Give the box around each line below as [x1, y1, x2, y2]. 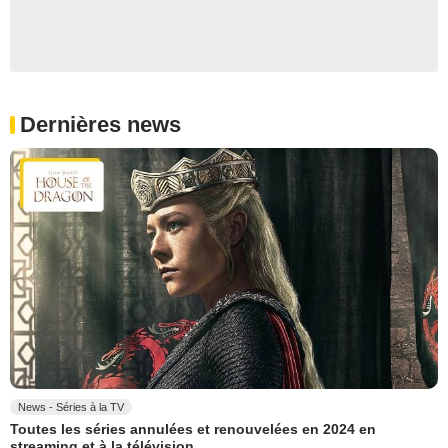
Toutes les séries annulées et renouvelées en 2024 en [10, 421, 376, 438]
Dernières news [20, 112, 181, 138]
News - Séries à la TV [18, 401, 124, 414]
